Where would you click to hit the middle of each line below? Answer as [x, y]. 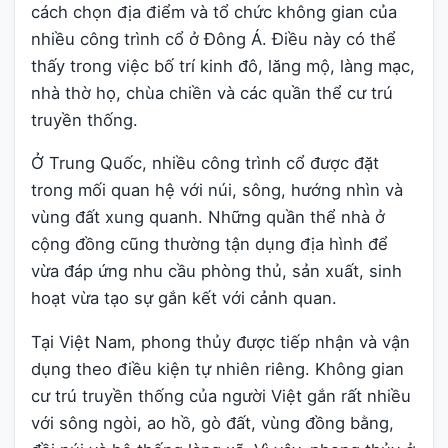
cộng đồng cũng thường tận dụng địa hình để [209, 244]
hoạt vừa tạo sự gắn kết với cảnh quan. [184, 298]
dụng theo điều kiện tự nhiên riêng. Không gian [217, 369]
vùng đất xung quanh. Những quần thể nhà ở [208, 217]
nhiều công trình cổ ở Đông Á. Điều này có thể [213, 38]
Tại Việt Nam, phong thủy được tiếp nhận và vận [220, 342]
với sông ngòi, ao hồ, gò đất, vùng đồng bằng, [212, 423]
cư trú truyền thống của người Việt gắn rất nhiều [221, 396]
